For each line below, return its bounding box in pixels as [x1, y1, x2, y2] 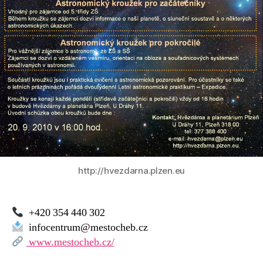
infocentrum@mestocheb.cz [23, 221, 148, 235]
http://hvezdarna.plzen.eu [77, 165, 186, 177]
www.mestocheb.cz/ [26, 235, 114, 249]
